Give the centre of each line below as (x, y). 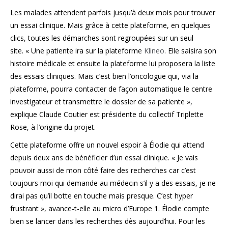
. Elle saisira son (190, 51)
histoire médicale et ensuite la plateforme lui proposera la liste (113, 63)
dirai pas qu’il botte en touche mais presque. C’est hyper (102, 196)
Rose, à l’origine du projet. (53, 127)
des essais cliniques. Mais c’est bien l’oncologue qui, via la (104, 76)
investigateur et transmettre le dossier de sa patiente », (101, 102)
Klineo (154, 51)
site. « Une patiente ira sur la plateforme (77, 51)
